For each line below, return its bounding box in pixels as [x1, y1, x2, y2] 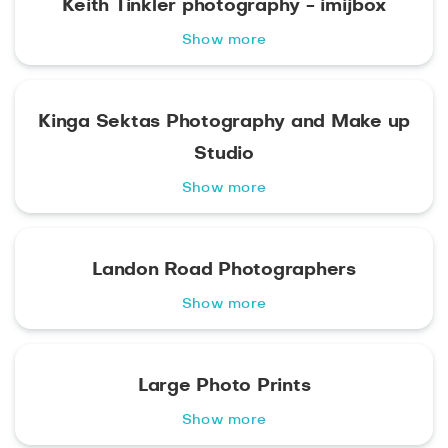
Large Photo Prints [137, 377, 311, 396]
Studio [194, 145, 254, 164]
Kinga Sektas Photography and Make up [38, 113, 410, 132]
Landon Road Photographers [92, 261, 356, 280]
